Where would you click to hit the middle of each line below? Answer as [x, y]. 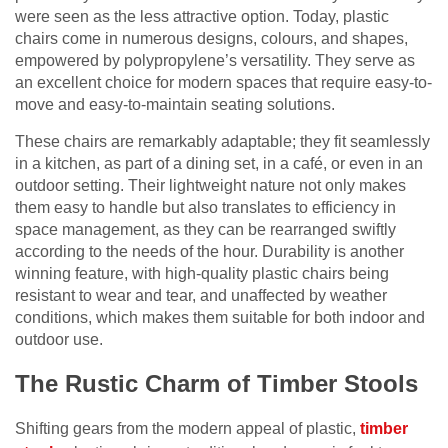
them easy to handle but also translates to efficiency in [205, 208]
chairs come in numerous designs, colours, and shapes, [211, 39]
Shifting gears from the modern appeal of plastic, [187, 429]
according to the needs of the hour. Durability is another [209, 252]
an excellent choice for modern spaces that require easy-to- [223, 83]
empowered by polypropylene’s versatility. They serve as [215, 61]
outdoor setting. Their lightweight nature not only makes [210, 186]
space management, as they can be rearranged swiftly [205, 230]
